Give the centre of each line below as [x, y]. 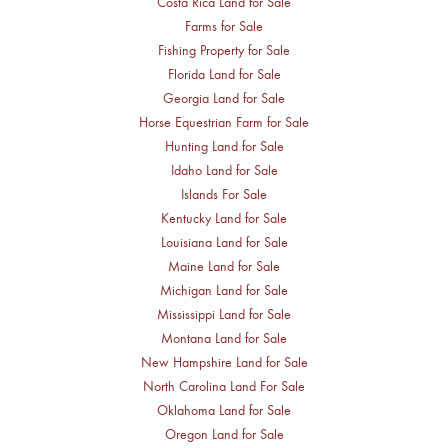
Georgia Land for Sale [224, 99]
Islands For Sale [224, 195]
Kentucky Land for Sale [224, 219]
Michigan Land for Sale [224, 291]
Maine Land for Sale [224, 267]
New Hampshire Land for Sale [224, 363]
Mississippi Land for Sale [224, 315]
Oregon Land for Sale [224, 435]
